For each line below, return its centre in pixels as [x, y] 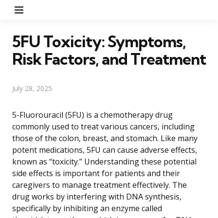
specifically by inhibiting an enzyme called [87, 208]
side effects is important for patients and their [96, 173]
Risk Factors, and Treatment [109, 59]
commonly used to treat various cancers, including [103, 126]
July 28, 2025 [32, 88]
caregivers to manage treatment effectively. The [100, 185]
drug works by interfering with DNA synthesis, [97, 196]
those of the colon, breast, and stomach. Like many [105, 138]
